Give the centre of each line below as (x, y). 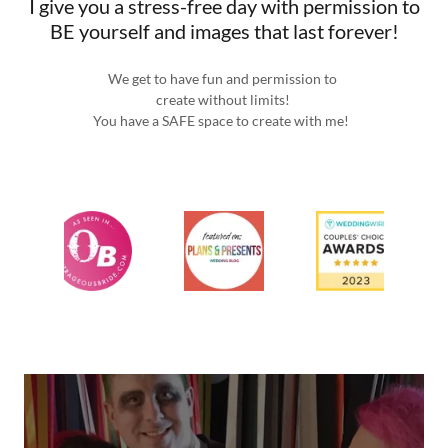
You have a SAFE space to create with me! (224, 120)
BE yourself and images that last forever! (224, 31)
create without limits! (224, 99)
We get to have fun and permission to (224, 78)
